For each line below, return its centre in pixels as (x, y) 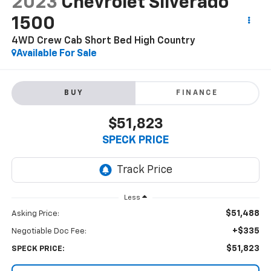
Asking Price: (35, 214)
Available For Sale (56, 54)
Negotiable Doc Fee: (49, 232)
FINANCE (197, 93)
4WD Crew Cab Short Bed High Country (103, 41)
